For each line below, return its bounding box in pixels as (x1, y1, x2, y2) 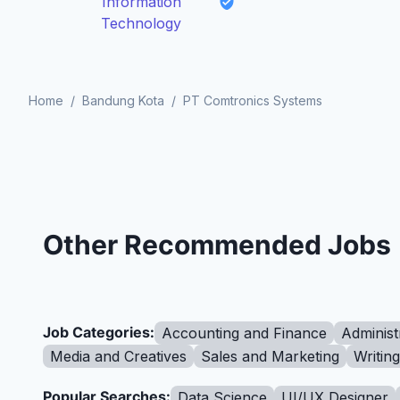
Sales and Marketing (201, 347, 339, 365)
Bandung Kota (82, 93, 164, 108)
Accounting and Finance (162, 324, 327, 342)
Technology (101, 14, 181, 32)
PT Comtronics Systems (183, 93, 322, 108)
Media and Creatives (50, 347, 187, 365)
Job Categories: (43, 323, 154, 341)
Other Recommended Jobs (43, 229, 391, 261)
